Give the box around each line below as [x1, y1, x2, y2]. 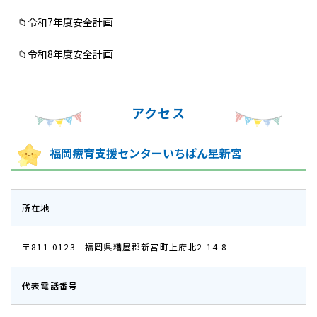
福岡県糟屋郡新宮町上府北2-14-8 [85, 241, 228, 253]
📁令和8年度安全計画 [18, 47, 113, 61]
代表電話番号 [22, 279, 79, 292]
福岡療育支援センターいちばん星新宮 [50, 144, 242, 161]
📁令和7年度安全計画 [18, 15, 113, 29]
